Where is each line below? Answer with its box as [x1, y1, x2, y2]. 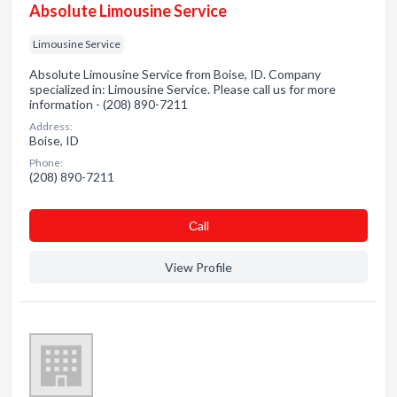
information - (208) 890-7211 [29, 97, 188, 112]
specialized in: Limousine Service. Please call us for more [29, 82, 336, 97]
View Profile [165, 260, 232, 275]
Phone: [29, 156, 63, 169]
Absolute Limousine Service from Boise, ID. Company [29, 66, 321, 82]
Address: [29, 120, 73, 133]
